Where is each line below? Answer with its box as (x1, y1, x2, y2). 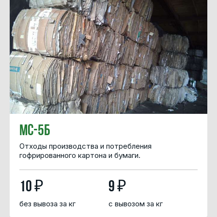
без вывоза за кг (19, 199, 76, 208)
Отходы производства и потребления (19, 141, 152, 151)
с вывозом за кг (108, 199, 163, 208)
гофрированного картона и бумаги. (19, 151, 140, 160)
